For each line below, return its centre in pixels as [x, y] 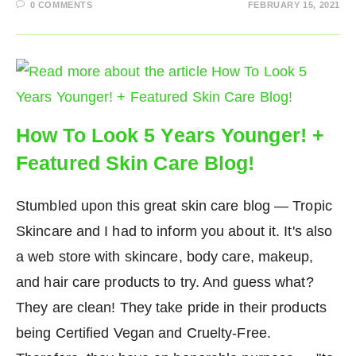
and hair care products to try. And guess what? [165, 282]
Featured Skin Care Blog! [135, 163]
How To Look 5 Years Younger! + [170, 135]
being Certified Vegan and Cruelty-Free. [143, 333]
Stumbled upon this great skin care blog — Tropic [174, 206]
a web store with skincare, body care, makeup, [165, 257]
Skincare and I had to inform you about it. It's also [174, 232]
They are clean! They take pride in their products [171, 308]
